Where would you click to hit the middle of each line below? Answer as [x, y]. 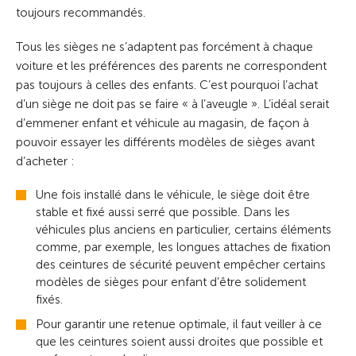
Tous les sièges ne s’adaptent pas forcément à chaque [164, 46]
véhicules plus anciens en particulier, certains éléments [184, 229]
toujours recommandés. [81, 12]
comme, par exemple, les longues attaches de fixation [183, 247]
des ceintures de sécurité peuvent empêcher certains [181, 264]
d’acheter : [45, 161]
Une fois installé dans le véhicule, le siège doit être [173, 194]
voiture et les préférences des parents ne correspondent [171, 66]
